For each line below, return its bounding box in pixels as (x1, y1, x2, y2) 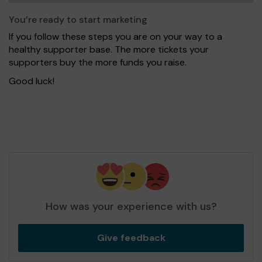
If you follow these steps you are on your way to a (9, 30, 222, 43)
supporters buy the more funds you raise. (9, 56, 187, 69)
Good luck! (9, 75, 54, 88)
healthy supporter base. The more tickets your (9, 43, 209, 56)
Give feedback (96, 232, 166, 244)
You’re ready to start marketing (9, 13, 147, 26)
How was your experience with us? (45, 199, 217, 214)
